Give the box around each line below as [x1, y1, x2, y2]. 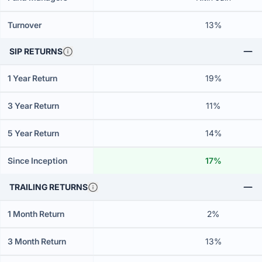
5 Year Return [8, 128, 59, 138]
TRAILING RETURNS [9, 182, 88, 192]
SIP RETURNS [9, 46, 63, 56]
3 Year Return [8, 101, 59, 111]
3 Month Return [8, 236, 66, 246]
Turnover [8, 20, 42, 30]
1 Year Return [8, 73, 57, 83]
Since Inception [8, 156, 67, 166]
